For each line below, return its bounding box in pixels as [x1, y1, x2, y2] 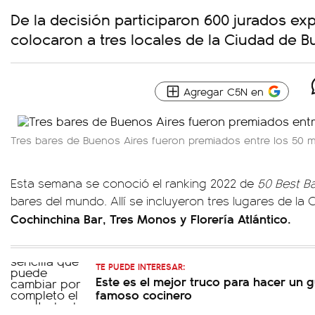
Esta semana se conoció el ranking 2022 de [11, 174, 257, 191]
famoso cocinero [96, 285, 192, 303]
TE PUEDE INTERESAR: [96, 259, 185, 273]
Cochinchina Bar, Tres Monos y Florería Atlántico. [11, 210, 291, 227]
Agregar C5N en [184, 84, 264, 98]
